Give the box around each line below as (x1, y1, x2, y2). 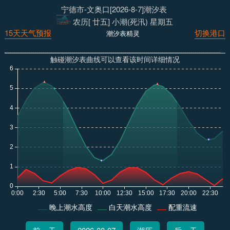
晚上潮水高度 (49, 202, 92, 213)
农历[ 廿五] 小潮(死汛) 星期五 (73, 16, 174, 27)
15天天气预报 (4, 27, 51, 39)
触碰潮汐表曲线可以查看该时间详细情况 (50, 53, 180, 64)
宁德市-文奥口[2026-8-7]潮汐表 (61, 4, 167, 14)
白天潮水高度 (108, 202, 152, 213)
